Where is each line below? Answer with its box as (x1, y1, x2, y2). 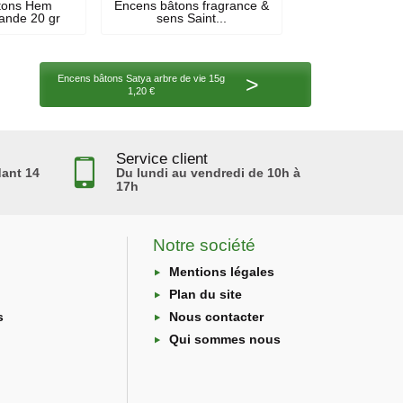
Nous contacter (169, 309, 264, 325)
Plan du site (169, 286, 243, 301)
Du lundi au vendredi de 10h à (116, 165, 301, 180)
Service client (116, 149, 209, 167)
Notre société (153, 235, 256, 255)
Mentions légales (169, 264, 275, 279)
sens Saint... (156, 11, 227, 26)
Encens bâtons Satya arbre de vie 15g (57, 72, 225, 84)
